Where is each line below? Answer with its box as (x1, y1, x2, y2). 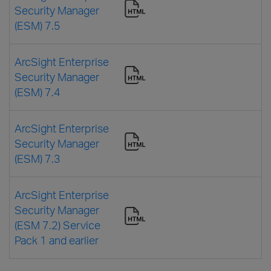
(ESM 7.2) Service (15, 218, 100, 232)
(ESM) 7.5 (15, 18, 60, 32)
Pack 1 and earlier (15, 233, 99, 247)
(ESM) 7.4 (15, 85, 60, 99)
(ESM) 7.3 (15, 151, 60, 165)
